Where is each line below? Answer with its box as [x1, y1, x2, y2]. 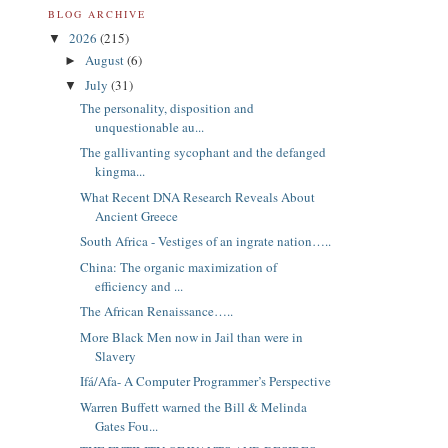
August [84, 50, 127, 69]
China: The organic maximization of [80, 257, 278, 276]
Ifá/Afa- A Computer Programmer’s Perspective [80, 372, 332, 391]
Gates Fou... [95, 416, 159, 435]
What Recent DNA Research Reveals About [80, 187, 316, 206]
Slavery [95, 346, 137, 365]
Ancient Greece [95, 206, 179, 225]
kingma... [95, 162, 146, 181]
